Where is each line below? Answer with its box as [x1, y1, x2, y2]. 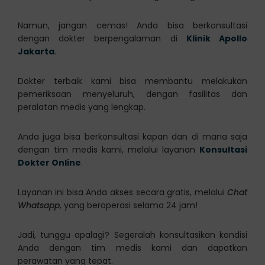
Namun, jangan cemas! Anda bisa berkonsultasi [17, 19, 248, 31]
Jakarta [17, 45, 54, 57]
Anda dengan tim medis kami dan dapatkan [17, 241, 248, 254]
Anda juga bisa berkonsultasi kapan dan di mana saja [17, 130, 248, 143]
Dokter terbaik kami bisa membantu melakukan [17, 75, 248, 87]
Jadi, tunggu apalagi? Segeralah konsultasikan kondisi [17, 228, 248, 241]
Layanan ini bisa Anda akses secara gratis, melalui [17, 186, 228, 198]
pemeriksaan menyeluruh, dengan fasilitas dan [17, 88, 248, 100]
